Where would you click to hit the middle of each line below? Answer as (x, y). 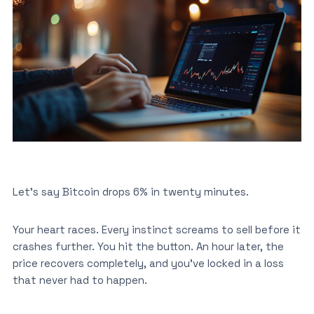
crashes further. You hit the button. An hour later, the (148, 246)
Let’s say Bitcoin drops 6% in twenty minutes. (132, 191)
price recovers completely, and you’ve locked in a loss (148, 263)
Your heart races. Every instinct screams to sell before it (156, 229)
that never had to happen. (80, 280)
